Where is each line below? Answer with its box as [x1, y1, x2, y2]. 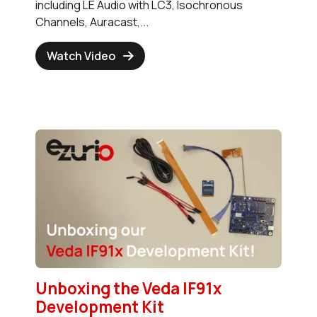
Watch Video [47, 48, 115, 64]
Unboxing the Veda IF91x [35, 277, 221, 300]
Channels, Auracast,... [35, 14, 149, 30]
